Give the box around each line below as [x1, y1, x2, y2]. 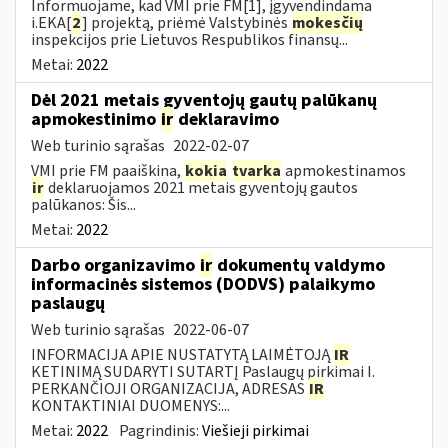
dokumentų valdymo [213, 252, 385, 278]
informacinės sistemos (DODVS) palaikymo [31, 271, 375, 297]
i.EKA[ [31, 11, 71, 34]
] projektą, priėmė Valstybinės [82, 11, 291, 34]
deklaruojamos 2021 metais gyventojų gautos [45, 176, 358, 199]
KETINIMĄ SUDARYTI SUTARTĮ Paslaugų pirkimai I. [31, 360, 375, 383]
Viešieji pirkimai [202, 419, 309, 442]
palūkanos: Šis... [31, 193, 136, 216]
